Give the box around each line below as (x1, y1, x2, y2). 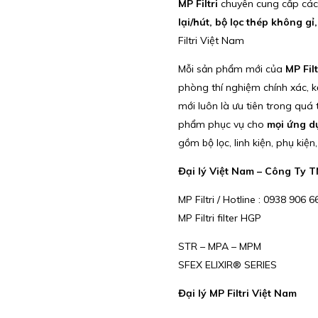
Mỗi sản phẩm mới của (177, 62, 285, 75)
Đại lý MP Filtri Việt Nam (177, 286, 297, 300)
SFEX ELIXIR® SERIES (177, 258, 277, 271)
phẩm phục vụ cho (177, 117, 267, 131)
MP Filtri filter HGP (177, 211, 261, 224)
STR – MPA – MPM (177, 239, 261, 253)
